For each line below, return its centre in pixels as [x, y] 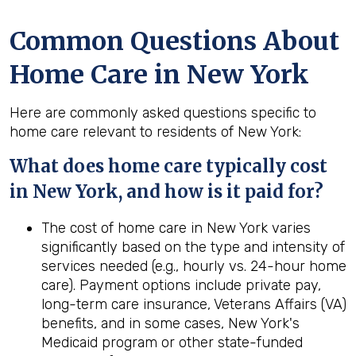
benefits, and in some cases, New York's [170, 323]
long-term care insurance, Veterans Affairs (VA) [194, 304]
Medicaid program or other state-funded [172, 342]
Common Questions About [174, 41]
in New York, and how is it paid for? [166, 192]
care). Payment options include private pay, [181, 285]
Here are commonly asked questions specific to [163, 113]
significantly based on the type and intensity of [193, 247]
